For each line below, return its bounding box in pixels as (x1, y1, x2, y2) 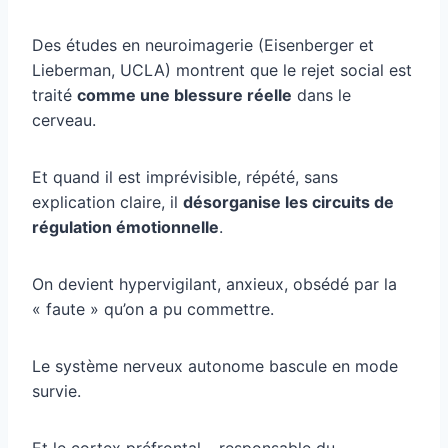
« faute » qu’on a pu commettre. (32, 298, 274, 319)
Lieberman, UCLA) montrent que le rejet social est (32, 59, 412, 80)
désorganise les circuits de (183, 191, 394, 212)
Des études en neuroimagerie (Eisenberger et (32, 34, 374, 55)
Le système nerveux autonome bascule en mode (32, 355, 398, 376)
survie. (32, 380, 81, 401)
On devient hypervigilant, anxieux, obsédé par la (32, 273, 397, 294)
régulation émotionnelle (32, 216, 219, 237)
